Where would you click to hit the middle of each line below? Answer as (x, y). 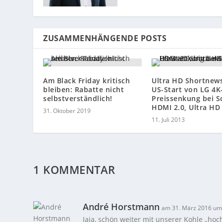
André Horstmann (121, 206)
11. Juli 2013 (168, 119)
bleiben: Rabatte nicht (84, 89)
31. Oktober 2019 (67, 111)
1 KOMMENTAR (74, 169)
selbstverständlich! (78, 98)
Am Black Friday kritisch (87, 80)
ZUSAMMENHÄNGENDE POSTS (105, 38)
